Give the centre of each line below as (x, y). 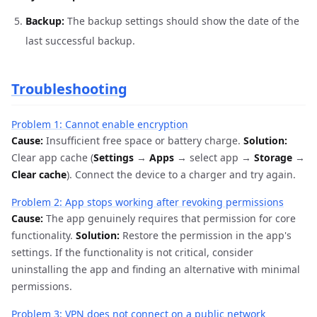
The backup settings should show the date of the (182, 21)
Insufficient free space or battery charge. (143, 140)
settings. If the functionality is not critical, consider (132, 252)
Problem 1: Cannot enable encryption (100, 124)
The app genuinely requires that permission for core (169, 218)
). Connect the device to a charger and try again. (181, 174)
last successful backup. (80, 41)
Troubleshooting (69, 89)
